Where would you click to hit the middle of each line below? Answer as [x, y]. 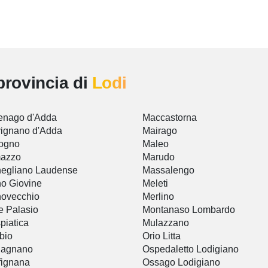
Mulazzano [166, 223]
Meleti [155, 184]
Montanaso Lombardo [189, 210]
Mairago [160, 131]
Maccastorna [170, 118]
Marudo [159, 157]
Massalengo [168, 170]
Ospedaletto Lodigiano [191, 249]
